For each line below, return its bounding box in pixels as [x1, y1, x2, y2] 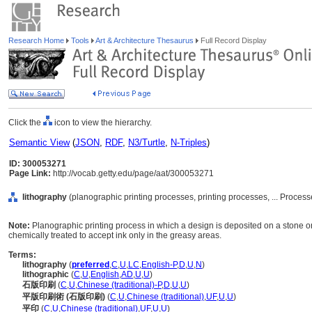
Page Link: [9, 169, 51, 178]
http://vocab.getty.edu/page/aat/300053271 [51, 169, 214, 178]
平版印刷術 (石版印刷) [22, 292, 107, 302]
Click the [8, 118, 43, 127]
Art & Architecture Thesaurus [94, 36, 196, 45]
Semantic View [9, 137, 70, 148]
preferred [72, 260, 109, 270]
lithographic [22, 270, 69, 279]
